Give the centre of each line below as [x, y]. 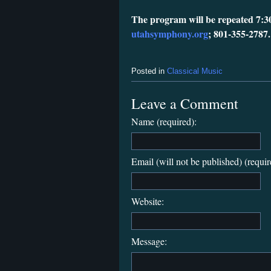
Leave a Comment [185, 103]
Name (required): [164, 121]
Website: [148, 201]
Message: [149, 241]
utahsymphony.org [170, 34]
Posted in [149, 71]
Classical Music [195, 71]
